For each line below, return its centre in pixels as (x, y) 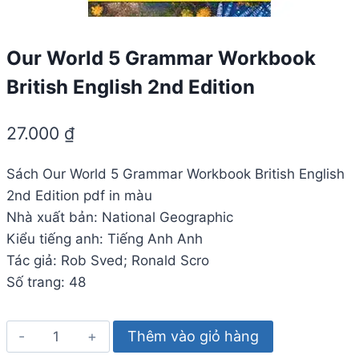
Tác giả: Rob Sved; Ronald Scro (108, 260)
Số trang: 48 (46, 282)
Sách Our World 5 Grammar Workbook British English (175, 173)
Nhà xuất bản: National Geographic (120, 217)
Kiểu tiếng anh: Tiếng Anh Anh (105, 238)
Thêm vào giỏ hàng (193, 336)
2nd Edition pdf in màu (79, 195)
